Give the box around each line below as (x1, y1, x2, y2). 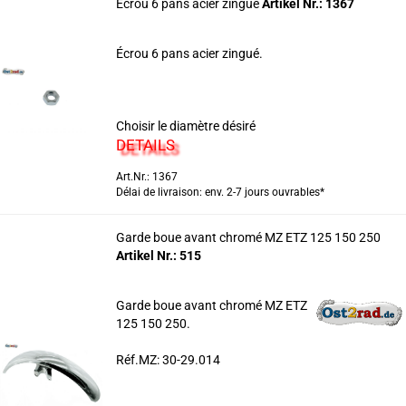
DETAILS (115, 136, 175, 154)
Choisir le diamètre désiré (115, 119, 256, 133)
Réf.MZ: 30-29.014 (115, 353, 220, 367)
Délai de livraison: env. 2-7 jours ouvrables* (115, 186, 324, 198)
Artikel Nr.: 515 (115, 248, 201, 263)
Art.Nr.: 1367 (115, 170, 178, 183)
